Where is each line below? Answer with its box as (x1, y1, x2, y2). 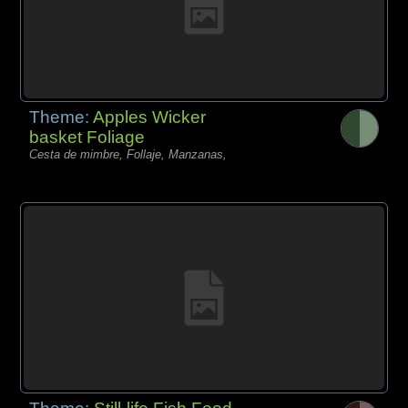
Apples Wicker (93, 107, 207, 127)
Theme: (29, 107, 94, 127)
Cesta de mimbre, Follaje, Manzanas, (29, 147, 228, 161)
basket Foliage (29, 127, 146, 147)
